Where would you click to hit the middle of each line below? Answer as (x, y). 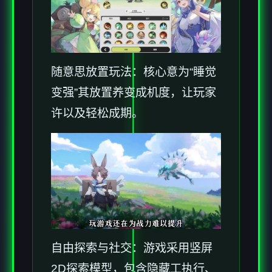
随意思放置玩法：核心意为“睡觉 (134, 72)
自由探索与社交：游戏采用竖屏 (132, 248)
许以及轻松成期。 (97, 114)
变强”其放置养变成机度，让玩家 (134, 93)
